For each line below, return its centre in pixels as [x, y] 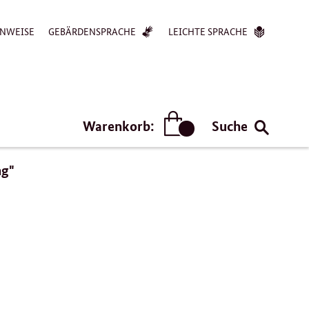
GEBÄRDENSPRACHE [92, 31]
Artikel [204, 141]
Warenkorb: [120, 126]
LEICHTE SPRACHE [208, 31]
